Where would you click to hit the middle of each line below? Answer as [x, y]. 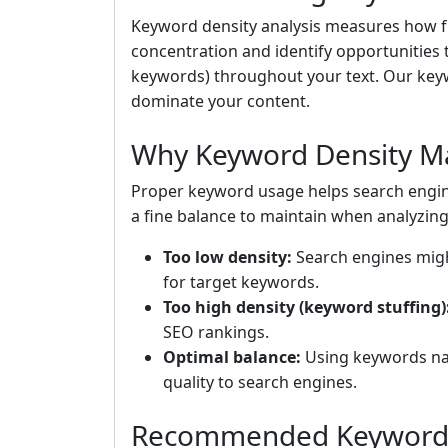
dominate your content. [220, 101]
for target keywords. [241, 282]
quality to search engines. [260, 382]
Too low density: [227, 257]
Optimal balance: [232, 357]
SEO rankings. [216, 332]
